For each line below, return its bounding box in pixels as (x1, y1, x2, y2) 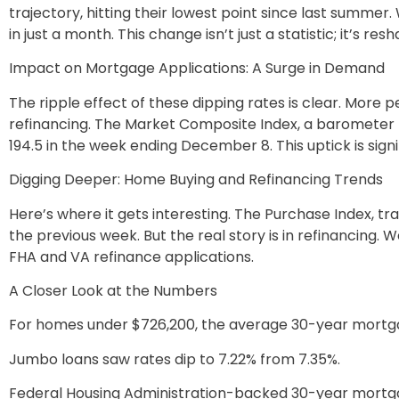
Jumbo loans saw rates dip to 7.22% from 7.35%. (9, 348, 340, 370)
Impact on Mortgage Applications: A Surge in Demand (9, 58, 385, 79)
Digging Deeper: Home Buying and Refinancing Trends (9, 169, 383, 191)
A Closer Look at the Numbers (9, 280, 217, 301)
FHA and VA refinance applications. (9, 246, 254, 267)
